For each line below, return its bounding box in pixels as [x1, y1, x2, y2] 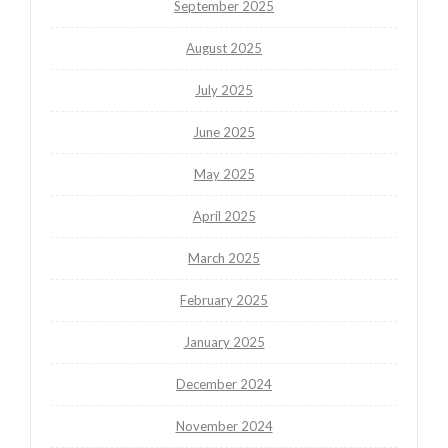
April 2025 [192, 207, 256, 224]
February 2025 [180, 291, 268, 308]
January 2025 [183, 333, 265, 350]
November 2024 [175, 417, 273, 434]
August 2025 [186, 39, 262, 56]
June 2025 [193, 123, 255, 140]
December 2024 [176, 375, 272, 392]
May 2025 [193, 165, 255, 182]
